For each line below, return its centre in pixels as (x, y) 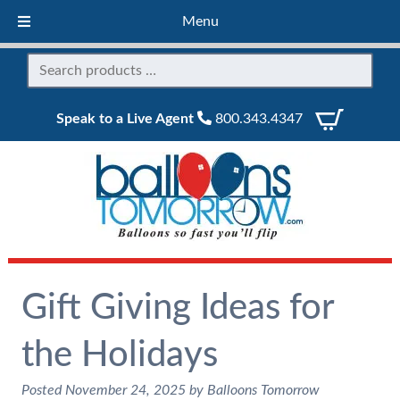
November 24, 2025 (125, 390)
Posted (43, 390)
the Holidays (119, 355)
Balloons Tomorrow (263, 390)
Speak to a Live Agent (125, 119)
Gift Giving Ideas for (177, 308)
